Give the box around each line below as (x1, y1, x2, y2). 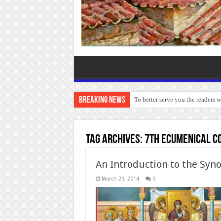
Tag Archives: (85, 133, 145, 147)
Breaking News (78, 95, 125, 105)
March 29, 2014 (101, 175, 139, 182)
